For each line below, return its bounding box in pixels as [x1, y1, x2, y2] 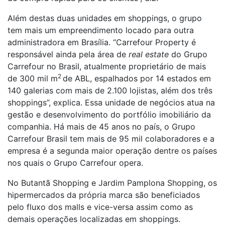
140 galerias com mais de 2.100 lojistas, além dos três [8, 85, 212, 95]
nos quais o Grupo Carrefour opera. [8, 158, 146, 168]
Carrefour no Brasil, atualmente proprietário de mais [8, 61, 206, 71]
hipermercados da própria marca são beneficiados [8, 190, 200, 200]
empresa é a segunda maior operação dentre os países [8, 146, 217, 156]
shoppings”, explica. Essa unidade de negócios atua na [8, 97, 215, 107]
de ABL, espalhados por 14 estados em [63, 73, 211, 83]
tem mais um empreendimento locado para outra [8, 25, 194, 35]
